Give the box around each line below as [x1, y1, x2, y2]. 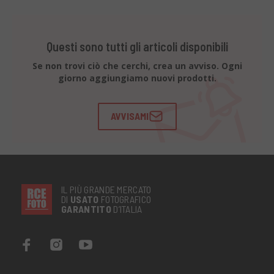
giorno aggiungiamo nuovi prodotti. [57, 72, 217, 84]
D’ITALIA [111, 202, 143, 215]
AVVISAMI [111, 110, 149, 122]
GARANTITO [61, 202, 111, 215]
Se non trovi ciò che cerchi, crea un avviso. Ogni [32, 59, 242, 72]
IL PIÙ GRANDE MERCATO [61, 183, 152, 195]
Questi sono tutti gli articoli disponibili [46, 39, 228, 54]
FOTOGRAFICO [98, 193, 152, 205]
